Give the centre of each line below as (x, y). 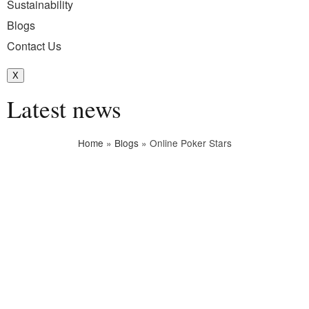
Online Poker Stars (190, 142)
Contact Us (34, 46)
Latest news (64, 108)
